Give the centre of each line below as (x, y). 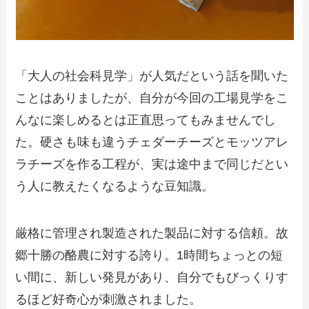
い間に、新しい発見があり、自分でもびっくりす (152, 277)
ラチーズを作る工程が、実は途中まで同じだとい (152, 164)
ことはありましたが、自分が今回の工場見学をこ (152, 98)
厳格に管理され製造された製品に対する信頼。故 (152, 233)
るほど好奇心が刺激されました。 (109, 299)
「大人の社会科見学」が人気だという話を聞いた (152, 76)
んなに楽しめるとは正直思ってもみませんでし (146, 120)
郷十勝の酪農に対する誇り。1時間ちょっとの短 (149, 255)
